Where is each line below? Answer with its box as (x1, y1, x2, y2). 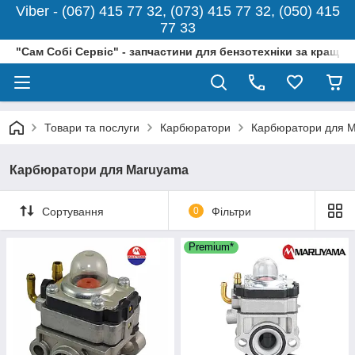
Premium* (189, 241, 234, 253)
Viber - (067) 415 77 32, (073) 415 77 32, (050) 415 (15, 3, 340, 19)
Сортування (42, 204, 104, 218)
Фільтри (211, 204, 251, 218)
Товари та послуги (44, 121, 139, 134)
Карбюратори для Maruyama (10, 163, 189, 177)
